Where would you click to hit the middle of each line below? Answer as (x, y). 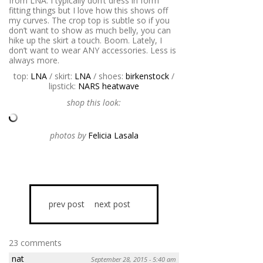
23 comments (35, 242)
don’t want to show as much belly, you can (90, 30)
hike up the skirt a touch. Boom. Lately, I (85, 40)
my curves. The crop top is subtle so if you (89, 20)
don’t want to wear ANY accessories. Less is (92, 50)
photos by (69, 135)
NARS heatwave (109, 86)
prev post (67, 204)
